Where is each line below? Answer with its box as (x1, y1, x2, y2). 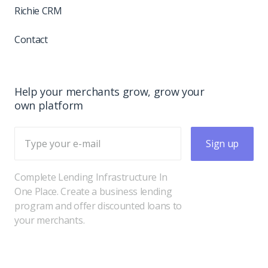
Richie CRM (14, 4, 62, 18)
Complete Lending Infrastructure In (14, 170, 168, 184)
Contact (14, 33, 48, 47)
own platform (14, 98, 84, 113)
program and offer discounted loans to (14, 199, 182, 213)
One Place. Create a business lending (14, 185, 172, 199)
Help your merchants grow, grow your (14, 84, 205, 99)
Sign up (206, 137, 239, 151)
